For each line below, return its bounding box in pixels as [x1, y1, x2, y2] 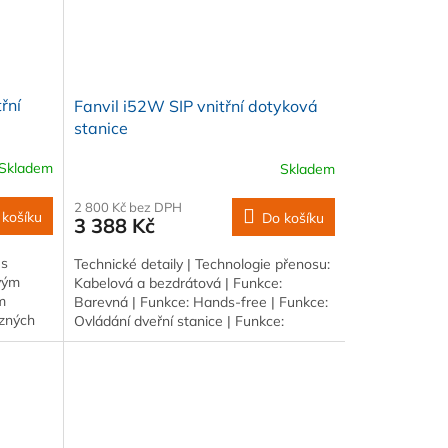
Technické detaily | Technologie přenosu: [73, 255, 330, 274]
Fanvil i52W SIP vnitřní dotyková [73, 96, 318, 117]
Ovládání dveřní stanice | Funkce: [73, 312, 284, 331]
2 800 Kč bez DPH [73, 199, 182, 216]
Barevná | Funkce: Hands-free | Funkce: [73, 293, 328, 312]
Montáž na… [73, 331, 152, 350]
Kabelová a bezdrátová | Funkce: [73, 274, 282, 293]
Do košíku [261, 209, 324, 228]
